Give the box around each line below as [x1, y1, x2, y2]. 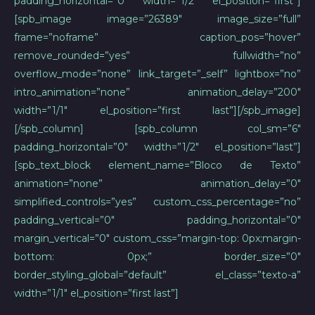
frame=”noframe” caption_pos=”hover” [14, 31, 301, 44]
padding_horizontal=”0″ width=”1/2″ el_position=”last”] [14, 141, 301, 153]
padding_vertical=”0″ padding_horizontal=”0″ [14, 214, 301, 226]
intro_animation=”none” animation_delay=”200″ [14, 86, 301, 98]
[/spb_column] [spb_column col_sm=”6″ [14, 122, 301, 135]
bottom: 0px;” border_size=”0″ [14, 250, 301, 263]
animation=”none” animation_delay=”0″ [14, 177, 301, 190]
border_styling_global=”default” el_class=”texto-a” [14, 269, 301, 281]
